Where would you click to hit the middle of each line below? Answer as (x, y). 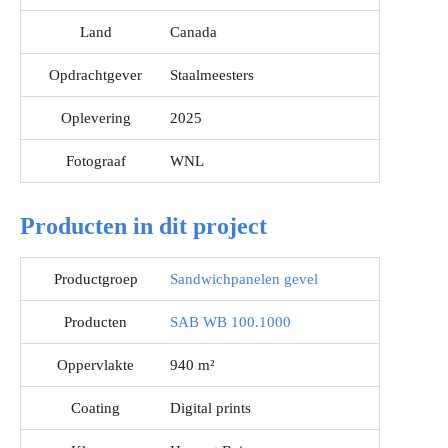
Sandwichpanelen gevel (244, 279)
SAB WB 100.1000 (230, 322)
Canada (193, 32)
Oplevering (95, 118)
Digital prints (210, 408)
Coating (95, 408)
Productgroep (95, 279)
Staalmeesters (212, 75)
